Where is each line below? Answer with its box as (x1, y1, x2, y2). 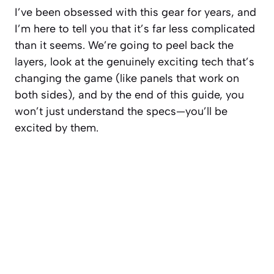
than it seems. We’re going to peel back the (15, 39, 234, 53)
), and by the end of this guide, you (68, 88, 244, 102)
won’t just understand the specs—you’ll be (15, 105, 228, 119)
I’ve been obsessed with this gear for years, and (15, 6, 256, 20)
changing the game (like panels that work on (15, 72, 239, 86)
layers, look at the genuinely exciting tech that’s (15, 55, 254, 69)
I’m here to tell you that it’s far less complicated (15, 22, 255, 36)
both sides (15, 88, 68, 102)
